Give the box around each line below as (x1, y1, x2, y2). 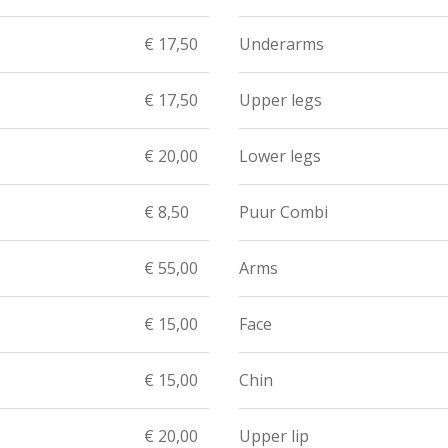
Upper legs (239, 89, 322, 111)
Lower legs (239, 145, 321, 167)
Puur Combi (239, 201, 328, 223)
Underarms (239, 33, 324, 55)
